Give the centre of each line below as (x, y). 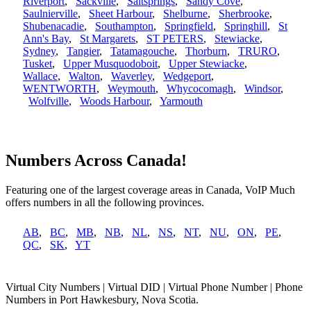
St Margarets (108, 39)
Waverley (132, 76)
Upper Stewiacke (207, 64)
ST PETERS (175, 39)
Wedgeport (187, 76)
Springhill (246, 26)
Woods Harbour (115, 101)
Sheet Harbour (120, 14)
